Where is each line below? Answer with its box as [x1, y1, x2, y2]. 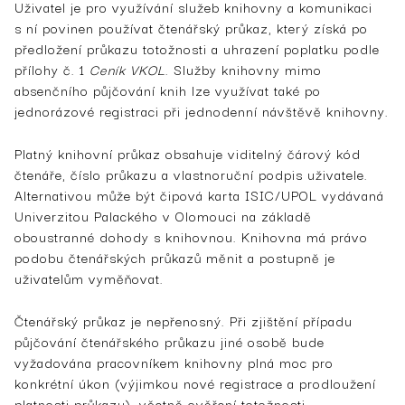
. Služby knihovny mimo [165, 58, 322, 80]
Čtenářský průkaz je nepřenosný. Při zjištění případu [14, 309, 353, 331]
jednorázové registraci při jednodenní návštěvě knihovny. [14, 99, 389, 121]
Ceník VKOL [89, 58, 165, 80]
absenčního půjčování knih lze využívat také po [14, 79, 321, 100]
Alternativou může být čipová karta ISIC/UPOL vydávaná [14, 184, 384, 205]
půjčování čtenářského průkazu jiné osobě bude [14, 330, 325, 352]
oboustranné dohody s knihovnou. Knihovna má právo [14, 225, 368, 247]
